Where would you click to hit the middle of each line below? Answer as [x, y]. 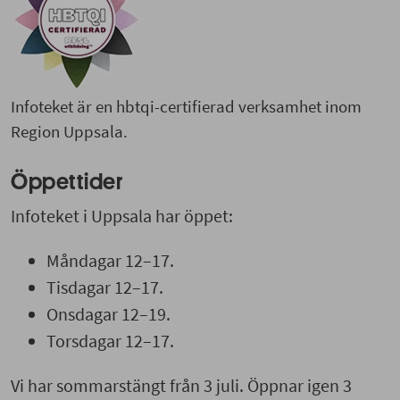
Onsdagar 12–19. [108, 314]
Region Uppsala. [69, 132]
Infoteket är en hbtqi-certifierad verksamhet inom [186, 107]
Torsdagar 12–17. [110, 341]
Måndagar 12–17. [110, 261]
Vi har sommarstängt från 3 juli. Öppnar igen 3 [181, 386]
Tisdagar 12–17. [105, 287]
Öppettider [67, 182]
